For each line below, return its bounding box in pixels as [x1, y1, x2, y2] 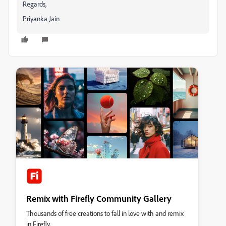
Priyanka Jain [23, 14, 60, 23]
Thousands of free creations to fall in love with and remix [26, 209, 184, 217]
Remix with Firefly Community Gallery [26, 193, 172, 204]
